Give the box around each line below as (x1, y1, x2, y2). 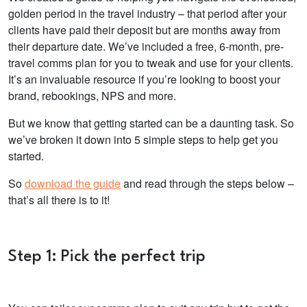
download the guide (25, 175, 121, 191)
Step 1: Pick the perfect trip (8, 248, 206, 265)
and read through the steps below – (121, 175, 294, 191)
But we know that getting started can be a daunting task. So (8, 114, 294, 131)
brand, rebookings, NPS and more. (8, 87, 176, 103)
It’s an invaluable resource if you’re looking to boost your (8, 71, 280, 87)
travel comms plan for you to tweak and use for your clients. (8, 54, 293, 71)
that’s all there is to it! (8, 191, 110, 208)
